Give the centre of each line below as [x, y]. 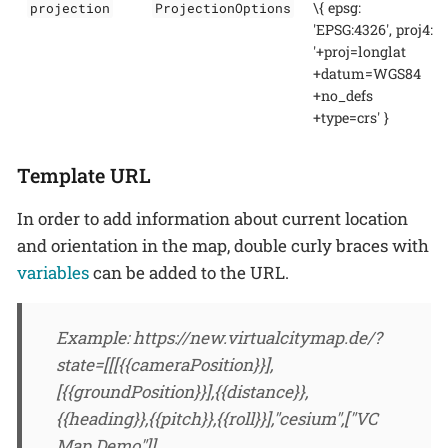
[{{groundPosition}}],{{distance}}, [182, 392]
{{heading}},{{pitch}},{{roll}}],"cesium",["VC [217, 419]
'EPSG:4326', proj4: [372, 29]
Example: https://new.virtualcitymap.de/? [219, 338]
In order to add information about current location [212, 219]
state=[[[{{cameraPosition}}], [164, 365]
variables [53, 273]
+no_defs [342, 95]
